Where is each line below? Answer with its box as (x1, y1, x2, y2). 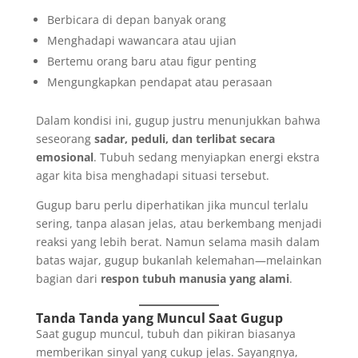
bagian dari (35, 270, 101, 286)
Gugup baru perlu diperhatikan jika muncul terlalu (35, 197, 308, 213)
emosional (35, 149, 93, 165)
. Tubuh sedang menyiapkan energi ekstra (93, 149, 320, 165)
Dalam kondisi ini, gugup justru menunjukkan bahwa (35, 112, 320, 128)
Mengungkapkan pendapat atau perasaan (46, 74, 272, 89)
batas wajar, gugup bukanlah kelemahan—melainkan (35, 252, 322, 268)
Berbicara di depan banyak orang (46, 11, 226, 27)
